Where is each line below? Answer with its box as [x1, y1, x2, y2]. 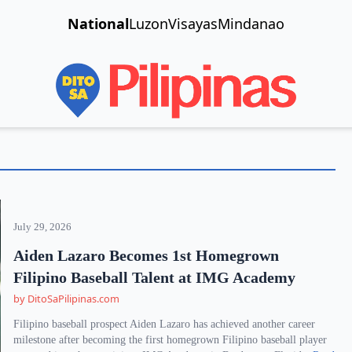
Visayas [167, 14, 218, 33]
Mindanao [217, 14, 284, 33]
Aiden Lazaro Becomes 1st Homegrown [13, 247, 280, 264]
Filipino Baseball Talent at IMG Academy [13, 269, 296, 286]
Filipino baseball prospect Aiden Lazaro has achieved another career [13, 318, 316, 330]
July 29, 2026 [13, 222, 72, 233]
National [67, 14, 129, 33]
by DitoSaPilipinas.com [13, 291, 120, 306]
